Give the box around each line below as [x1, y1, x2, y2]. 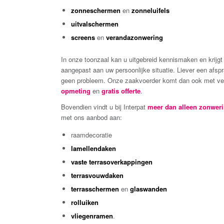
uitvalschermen [71, 19, 118, 29]
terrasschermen [71, 184, 119, 194]
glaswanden [130, 184, 167, 194]
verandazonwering [106, 32, 163, 42]
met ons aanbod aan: [61, 112, 122, 122]
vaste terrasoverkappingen [71, 157, 152, 167]
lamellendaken [71, 143, 116, 153]
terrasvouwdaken [71, 170, 123, 180]
